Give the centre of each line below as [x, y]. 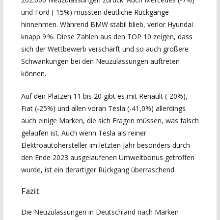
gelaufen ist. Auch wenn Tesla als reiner [83, 133]
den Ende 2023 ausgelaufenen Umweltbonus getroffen [108, 157]
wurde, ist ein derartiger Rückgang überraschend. [98, 170]
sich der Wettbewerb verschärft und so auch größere [105, 49]
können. [33, 73]
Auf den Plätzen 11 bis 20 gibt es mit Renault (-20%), [104, 96]
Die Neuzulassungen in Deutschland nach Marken [100, 212]
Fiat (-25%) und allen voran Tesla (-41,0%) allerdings [103, 108]
